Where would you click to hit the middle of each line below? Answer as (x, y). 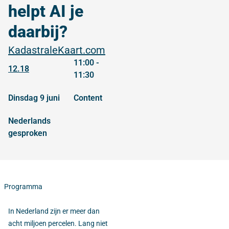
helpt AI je (46, 11)
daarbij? (38, 32)
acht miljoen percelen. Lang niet (58, 223)
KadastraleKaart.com (57, 50)
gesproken (28, 133)
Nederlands (29, 121)
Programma (23, 187)
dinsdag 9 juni (37, 98)
